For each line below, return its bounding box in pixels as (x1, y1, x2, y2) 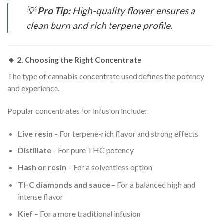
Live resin (17, 128, 53, 138)
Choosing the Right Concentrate (25, 55, 141, 65)
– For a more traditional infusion (32, 209, 140, 219)
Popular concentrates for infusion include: (7, 106, 147, 116)
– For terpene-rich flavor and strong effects (52, 128, 198, 138)
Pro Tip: (37, 5, 70, 17)
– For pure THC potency (51, 145, 134, 155)
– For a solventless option (66, 163, 152, 172)
